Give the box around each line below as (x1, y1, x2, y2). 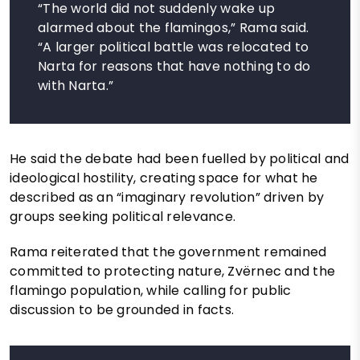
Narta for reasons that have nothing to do (38, 57, 311, 76)
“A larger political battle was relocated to (38, 38, 309, 57)
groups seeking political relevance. (10, 207, 236, 227)
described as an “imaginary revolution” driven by (10, 188, 325, 207)
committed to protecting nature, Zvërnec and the (10, 262, 336, 281)
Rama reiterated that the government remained (10, 243, 327, 262)
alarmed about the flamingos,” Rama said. (38, 18, 309, 38)
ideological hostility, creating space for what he (10, 169, 318, 188)
